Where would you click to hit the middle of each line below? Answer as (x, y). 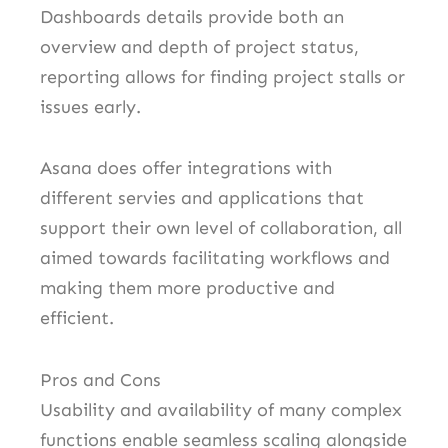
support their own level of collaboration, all (221, 228)
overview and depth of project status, (199, 46)
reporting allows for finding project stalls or (222, 76)
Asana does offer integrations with (186, 168)
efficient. (77, 318)
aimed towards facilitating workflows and (215, 258)
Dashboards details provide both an (192, 16)
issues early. (90, 106)
